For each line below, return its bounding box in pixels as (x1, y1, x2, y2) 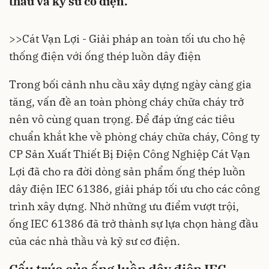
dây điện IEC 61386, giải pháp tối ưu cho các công (9, 182, 260, 196)
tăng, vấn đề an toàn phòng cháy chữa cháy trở (9, 95, 244, 109)
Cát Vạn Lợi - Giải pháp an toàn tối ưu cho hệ (22, 32, 246, 46)
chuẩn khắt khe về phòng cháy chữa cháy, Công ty (9, 130, 260, 144)
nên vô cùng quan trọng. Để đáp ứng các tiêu (9, 112, 235, 126)
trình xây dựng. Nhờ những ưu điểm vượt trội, (9, 199, 239, 213)
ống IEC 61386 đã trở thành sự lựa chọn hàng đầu (9, 217, 258, 231)
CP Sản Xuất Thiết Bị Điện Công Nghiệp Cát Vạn (9, 147, 250, 161)
